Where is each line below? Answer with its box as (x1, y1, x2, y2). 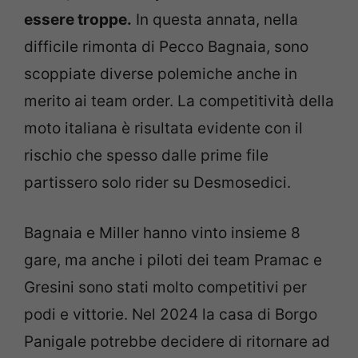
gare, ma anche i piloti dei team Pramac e (24, 250, 322, 269)
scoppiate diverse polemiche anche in (24, 65, 297, 83)
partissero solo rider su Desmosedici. (24, 173, 291, 192)
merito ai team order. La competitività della (24, 92, 334, 110)
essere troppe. (24, 10, 132, 29)
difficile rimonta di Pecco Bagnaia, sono (24, 38, 308, 56)
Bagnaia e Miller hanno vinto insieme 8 (24, 223, 300, 242)
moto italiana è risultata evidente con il (24, 119, 303, 137)
